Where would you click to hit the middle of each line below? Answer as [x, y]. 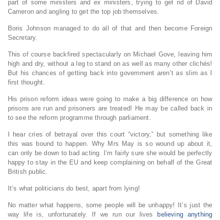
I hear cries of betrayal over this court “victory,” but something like [110, 135]
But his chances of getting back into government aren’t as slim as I [110, 73]
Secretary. [23, 38]
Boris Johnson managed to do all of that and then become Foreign [110, 28]
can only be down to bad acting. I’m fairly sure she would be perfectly [110, 153]
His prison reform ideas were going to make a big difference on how [110, 99]
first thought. [26, 82]
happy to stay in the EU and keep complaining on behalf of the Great [110, 163]
